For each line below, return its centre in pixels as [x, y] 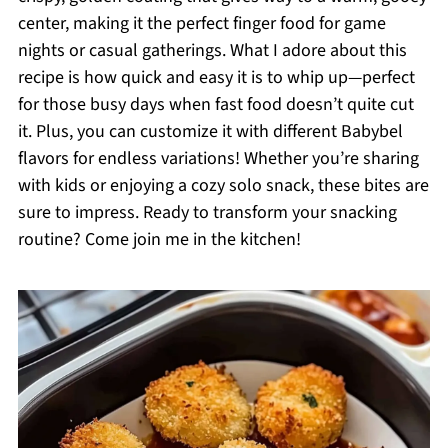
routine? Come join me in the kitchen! [159, 239]
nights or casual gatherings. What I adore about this [212, 50]
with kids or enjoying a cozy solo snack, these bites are [223, 185]
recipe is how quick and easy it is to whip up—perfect [216, 77]
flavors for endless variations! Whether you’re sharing [218, 158]
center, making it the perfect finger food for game [201, 23]
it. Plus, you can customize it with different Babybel [210, 131]
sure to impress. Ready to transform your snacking [207, 212]
